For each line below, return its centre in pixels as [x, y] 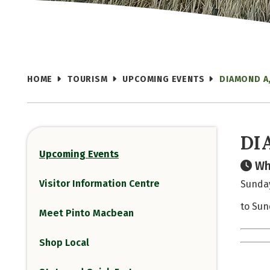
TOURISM [88, 79]
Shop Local [64, 243]
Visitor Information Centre [99, 184]
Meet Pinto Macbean [86, 213]
